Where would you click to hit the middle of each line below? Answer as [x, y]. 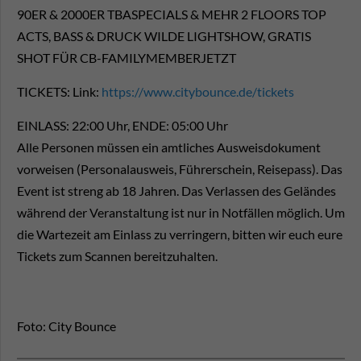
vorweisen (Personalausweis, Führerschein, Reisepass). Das [180, 169]
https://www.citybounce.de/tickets [197, 92]
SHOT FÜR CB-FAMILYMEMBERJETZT [127, 58]
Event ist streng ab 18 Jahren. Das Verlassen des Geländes [176, 191]
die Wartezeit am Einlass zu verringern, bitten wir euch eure [180, 234]
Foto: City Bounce [66, 326]
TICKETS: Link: [58, 92]
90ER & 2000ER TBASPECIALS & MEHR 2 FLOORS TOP [172, 15]
